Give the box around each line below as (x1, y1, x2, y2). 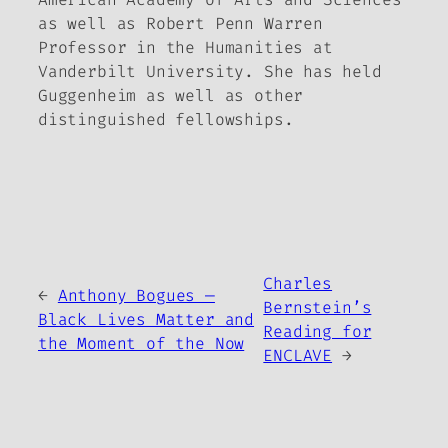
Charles (263, 273, 333, 295)
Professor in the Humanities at (38, 36, 333, 58)
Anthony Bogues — (57, 285, 215, 307)
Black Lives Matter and (38, 309, 255, 331)
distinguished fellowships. (38, 108, 294, 130)
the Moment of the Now (38, 333, 245, 355)
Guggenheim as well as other (38, 84, 304, 106)
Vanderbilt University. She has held (38, 60, 382, 82)
